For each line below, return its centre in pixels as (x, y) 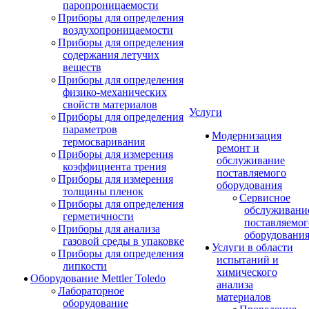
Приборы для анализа (109, 229)
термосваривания (104, 142)
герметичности (98, 216)
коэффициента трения (114, 167)
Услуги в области (252, 247)
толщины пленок (103, 191)
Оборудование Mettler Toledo (98, 278)
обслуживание (251, 160)
